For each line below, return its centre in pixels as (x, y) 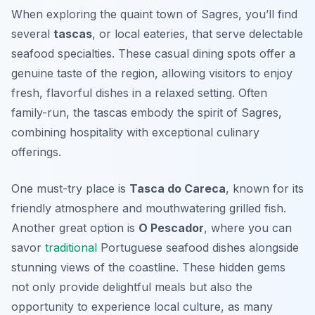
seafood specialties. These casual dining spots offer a (153, 54)
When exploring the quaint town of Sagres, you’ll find (154, 14)
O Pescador (171, 228)
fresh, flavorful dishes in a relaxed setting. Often (139, 93)
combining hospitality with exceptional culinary (135, 133)
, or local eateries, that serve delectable (198, 34)
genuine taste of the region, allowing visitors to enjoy (152, 73)
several (32, 34)
